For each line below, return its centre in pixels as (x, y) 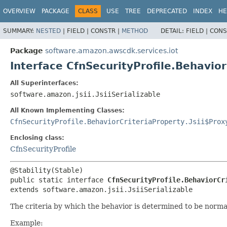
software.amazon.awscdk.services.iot (111, 50)
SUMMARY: (20, 31)
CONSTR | (106, 31)
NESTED (48, 31)
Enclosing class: (37, 138)
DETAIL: (173, 31)
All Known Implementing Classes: (67, 110)
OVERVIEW (19, 11)
